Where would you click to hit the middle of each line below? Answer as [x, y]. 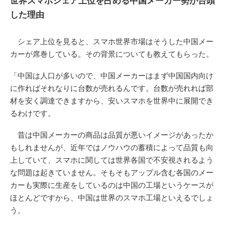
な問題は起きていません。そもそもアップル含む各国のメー [112, 172]
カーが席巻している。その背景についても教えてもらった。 [112, 54]
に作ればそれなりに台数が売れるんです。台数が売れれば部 [112, 88]
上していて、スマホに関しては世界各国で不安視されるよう [112, 160]
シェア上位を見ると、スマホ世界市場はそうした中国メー [112, 41]
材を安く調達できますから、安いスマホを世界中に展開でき [112, 100]
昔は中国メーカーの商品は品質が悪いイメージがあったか [112, 135]
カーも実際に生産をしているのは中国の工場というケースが [112, 185]
